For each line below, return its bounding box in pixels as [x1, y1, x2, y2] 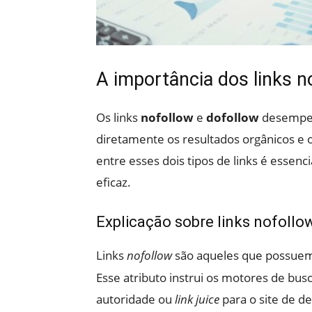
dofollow [206, 109, 259, 125]
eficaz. [96, 174, 131, 190]
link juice [175, 291, 219, 307]
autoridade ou [96, 291, 175, 307]
